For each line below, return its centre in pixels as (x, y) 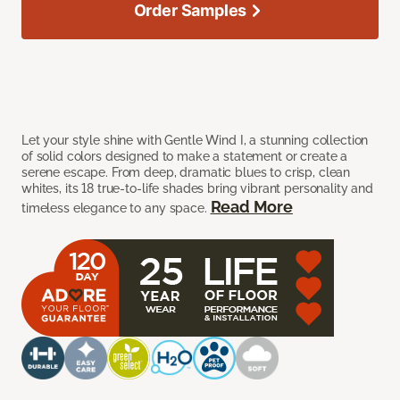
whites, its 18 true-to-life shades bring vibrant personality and (198, 188)
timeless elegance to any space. (116, 208)
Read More (251, 206)
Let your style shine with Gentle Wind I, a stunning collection (195, 140)
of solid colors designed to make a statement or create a (185, 156)
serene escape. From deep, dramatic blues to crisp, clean (186, 172)
